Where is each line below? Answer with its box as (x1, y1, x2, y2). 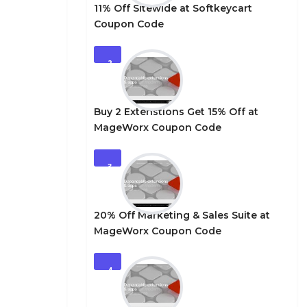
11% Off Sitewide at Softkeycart (94, 2, 252, 14)
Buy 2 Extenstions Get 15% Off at (94, 106, 258, 118)
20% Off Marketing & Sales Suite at (94, 209, 270, 221)
